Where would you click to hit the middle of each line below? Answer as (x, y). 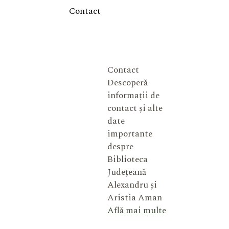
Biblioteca (127, 159)
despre (120, 147)
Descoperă (127, 83)
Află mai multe (136, 211)
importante (130, 134)
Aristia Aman (134, 198)
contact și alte (135, 108)
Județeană (127, 172)
